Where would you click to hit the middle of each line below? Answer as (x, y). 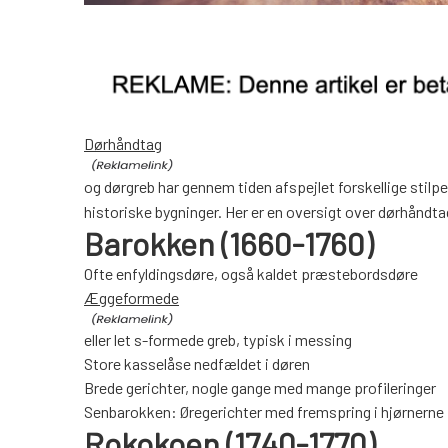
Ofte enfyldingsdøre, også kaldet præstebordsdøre (251, 274)
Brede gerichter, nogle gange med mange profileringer (260, 388)
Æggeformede (131, 298)
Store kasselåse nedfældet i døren (197, 364)
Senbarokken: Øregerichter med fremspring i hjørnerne (264, 412)
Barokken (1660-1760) (228, 243)
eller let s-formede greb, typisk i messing (218, 340)
